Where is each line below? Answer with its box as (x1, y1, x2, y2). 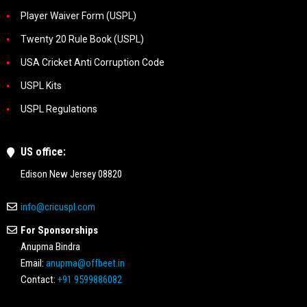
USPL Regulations (21, 103, 97, 114)
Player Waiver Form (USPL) (21, 10, 136, 21)
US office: (21, 145, 66, 158)
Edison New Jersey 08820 (21, 167, 122, 180)
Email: (21, 256, 46, 269)
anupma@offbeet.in (46, 256, 125, 269)
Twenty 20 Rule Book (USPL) (21, 33, 144, 45)
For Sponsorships (21, 223, 98, 236)
